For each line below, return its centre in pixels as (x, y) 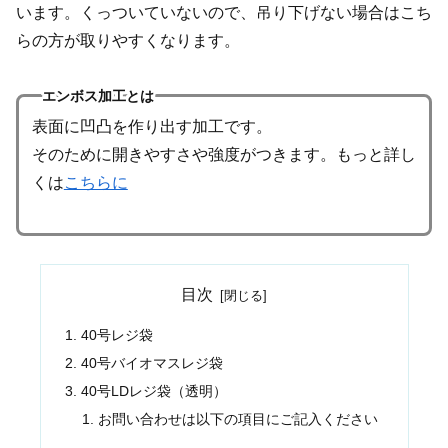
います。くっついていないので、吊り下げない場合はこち (224, 13)
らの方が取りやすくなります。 (128, 41)
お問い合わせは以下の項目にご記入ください (238, 418)
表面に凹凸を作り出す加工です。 (151, 127)
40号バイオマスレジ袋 (151, 362)
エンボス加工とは (97, 95)
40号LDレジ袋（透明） (153, 390)
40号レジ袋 (116, 334)
